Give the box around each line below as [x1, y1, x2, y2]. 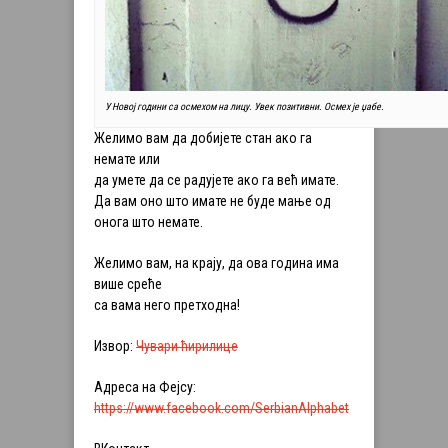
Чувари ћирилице [136, 338, 238, 355]
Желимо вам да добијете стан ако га [94, 130, 312, 147]
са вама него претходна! [94, 297, 240, 314]
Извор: [94, 338, 136, 355]
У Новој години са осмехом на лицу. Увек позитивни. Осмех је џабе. [105, 101, 384, 113]
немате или [94, 151, 160, 168]
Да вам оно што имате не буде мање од [94, 193, 331, 210]
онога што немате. [94, 214, 203, 231]
